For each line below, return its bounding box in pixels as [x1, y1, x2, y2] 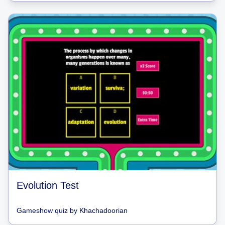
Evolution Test [17, 179, 79, 191]
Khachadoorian [79, 206, 128, 214]
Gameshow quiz [17, 206, 68, 214]
